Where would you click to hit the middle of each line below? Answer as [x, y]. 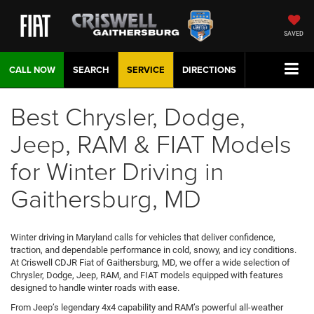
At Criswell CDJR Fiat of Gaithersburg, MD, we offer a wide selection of [150, 263]
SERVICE [146, 70]
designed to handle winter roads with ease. [95, 288]
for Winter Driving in [117, 171]
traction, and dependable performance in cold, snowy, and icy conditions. [153, 250]
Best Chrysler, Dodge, [128, 116]
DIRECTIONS [209, 70]
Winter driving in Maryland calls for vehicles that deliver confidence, [143, 238]
